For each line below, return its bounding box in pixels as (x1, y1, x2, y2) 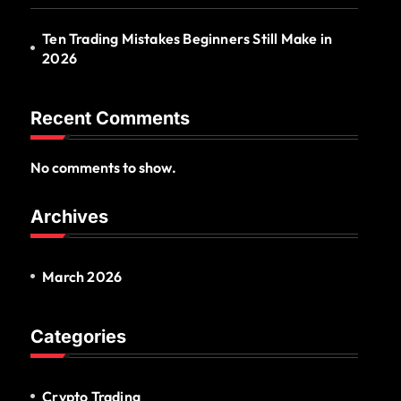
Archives (30, 205, 108, 227)
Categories (30, 325, 126, 347)
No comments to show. (30, 158, 176, 176)
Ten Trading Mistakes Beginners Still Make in (42, 29, 333, 47)
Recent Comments (30, 107, 190, 129)
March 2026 (42, 267, 123, 286)
